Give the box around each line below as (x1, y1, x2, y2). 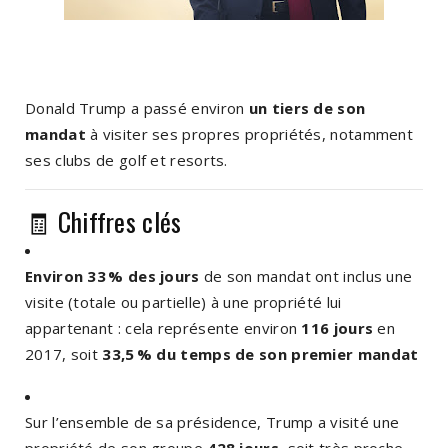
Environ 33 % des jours (25, 265, 200, 286)
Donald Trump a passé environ (25, 97, 249, 118)
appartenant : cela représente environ (25, 317, 302, 338)
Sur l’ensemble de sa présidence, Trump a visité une (25, 411, 400, 432)
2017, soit (25, 343, 103, 364)
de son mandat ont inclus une (199, 265, 413, 286)
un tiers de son (248, 97, 366, 118)
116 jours (301, 317, 374, 338)
